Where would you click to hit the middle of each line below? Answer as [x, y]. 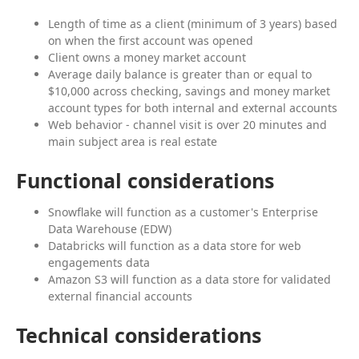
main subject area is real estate [133, 142]
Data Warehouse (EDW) [110, 229]
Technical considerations [139, 335]
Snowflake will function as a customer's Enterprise [183, 212]
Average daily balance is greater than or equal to [180, 75]
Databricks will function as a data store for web [175, 246]
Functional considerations [145, 181]
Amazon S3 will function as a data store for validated [190, 280]
